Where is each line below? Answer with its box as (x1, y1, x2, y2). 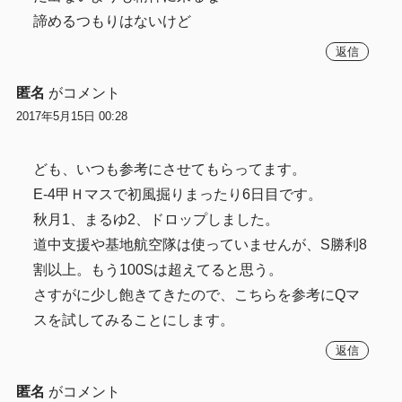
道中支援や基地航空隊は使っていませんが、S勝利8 (33, 237, 368, 253)
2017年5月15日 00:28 (15, 109, 127, 123)
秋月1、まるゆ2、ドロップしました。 (33, 212, 280, 228)
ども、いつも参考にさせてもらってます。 (33, 162, 307, 178)
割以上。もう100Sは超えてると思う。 (33, 262, 284, 278)
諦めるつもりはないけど (33, 13, 192, 29)
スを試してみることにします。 (33, 312, 235, 328)
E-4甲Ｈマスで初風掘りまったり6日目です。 (33, 187, 323, 203)
